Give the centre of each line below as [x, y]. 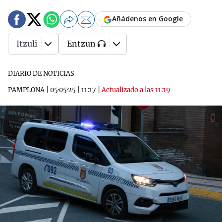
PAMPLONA [26, 90]
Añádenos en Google [147, 19]
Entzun [81, 44]
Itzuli [27, 44]
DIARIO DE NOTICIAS [41, 74]
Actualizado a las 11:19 [136, 90]
